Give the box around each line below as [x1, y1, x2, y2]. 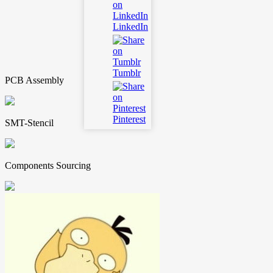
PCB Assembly [5, 74, 64, 85]
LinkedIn [113, 21, 148, 32]
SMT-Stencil [5, 117, 54, 128]
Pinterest [113, 113, 146, 124]
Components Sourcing [5, 160, 91, 171]
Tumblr [113, 67, 141, 78]
